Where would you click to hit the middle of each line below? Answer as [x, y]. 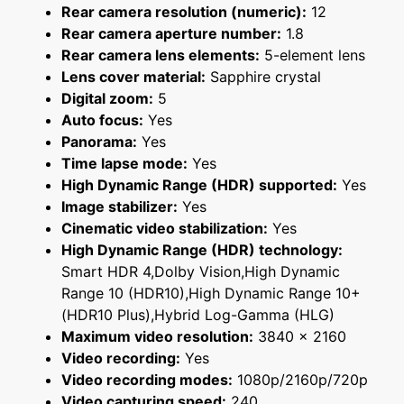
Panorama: [99, 142]
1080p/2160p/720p [300, 380]
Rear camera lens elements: [161, 55]
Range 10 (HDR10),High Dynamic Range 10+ [211, 294]
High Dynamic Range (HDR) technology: [202, 250]
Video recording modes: [147, 380]
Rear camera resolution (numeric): [184, 12]
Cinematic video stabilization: [165, 229]
